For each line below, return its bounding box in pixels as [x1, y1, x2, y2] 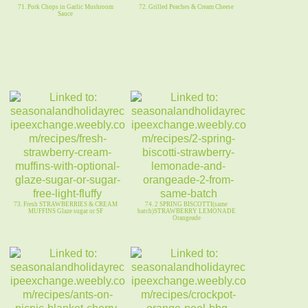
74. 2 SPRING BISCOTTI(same [145, 201, 228, 208]
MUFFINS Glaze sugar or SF [27, 208, 103, 215]
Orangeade [172, 214, 201, 222]
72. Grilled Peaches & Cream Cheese [139, 3, 234, 11]
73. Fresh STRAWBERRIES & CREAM [13, 201, 118, 208]
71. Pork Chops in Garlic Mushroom [17, 3, 113, 11]
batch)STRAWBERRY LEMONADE [137, 208, 236, 215]
